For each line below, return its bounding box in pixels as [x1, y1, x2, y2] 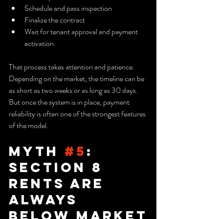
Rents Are [9, 175, 110, 192]
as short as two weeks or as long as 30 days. [9, 84, 139, 96]
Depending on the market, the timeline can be [9, 72, 146, 84]
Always [9, 191, 84, 208]
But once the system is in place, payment [9, 96, 131, 108]
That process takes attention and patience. [9, 61, 136, 72]
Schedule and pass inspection [24, 2, 112, 14]
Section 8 [9, 158, 109, 175]
